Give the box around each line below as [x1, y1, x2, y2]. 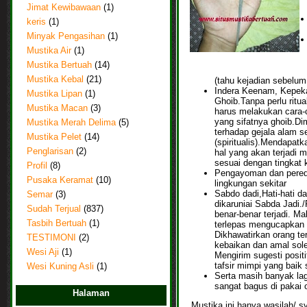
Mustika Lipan [27, 89, 82, 99]
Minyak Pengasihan [27, 32, 105, 42]
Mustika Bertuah [27, 60, 92, 71]
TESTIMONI [27, 233, 76, 243]
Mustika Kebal [27, 75, 84, 85]
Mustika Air [27, 46, 71, 56]
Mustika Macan [27, 103, 88, 114]
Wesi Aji [27, 247, 59, 258]
